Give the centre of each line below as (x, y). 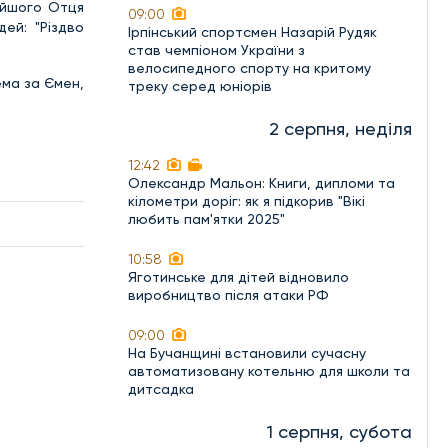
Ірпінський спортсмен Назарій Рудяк (252, 32)
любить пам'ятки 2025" (206, 219)
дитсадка (161, 389)
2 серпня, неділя (340, 128)
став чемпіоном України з (216, 50)
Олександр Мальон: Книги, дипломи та (261, 183)
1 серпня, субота (339, 431)
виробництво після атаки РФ (228, 295)
